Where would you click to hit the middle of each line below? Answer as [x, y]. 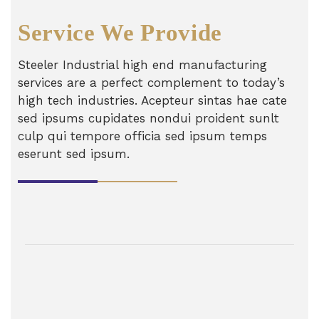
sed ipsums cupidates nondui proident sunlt [148, 118]
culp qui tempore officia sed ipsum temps [142, 136]
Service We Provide [120, 32]
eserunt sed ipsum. [74, 153]
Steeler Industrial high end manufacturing [142, 64]
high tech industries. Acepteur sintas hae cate [152, 100]
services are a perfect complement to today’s [151, 82]
